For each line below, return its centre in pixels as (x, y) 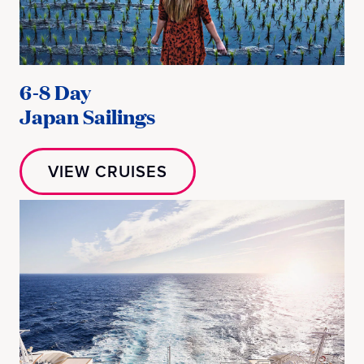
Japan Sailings (87, 116)
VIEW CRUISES (108, 171)
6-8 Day (55, 91)
